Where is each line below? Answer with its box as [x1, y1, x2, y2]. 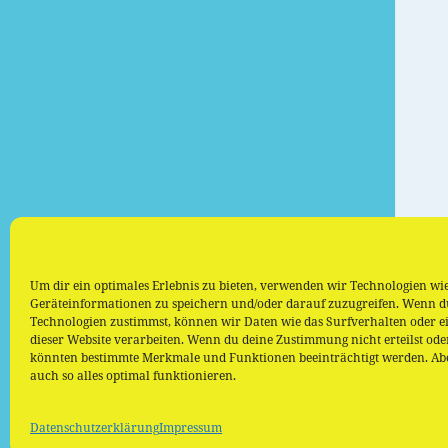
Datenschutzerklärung [30, 419, 159, 436]
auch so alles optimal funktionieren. [30, 367, 236, 384]
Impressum [159, 419, 222, 436]
